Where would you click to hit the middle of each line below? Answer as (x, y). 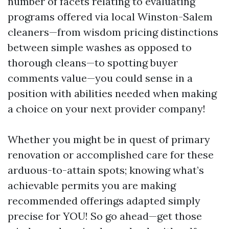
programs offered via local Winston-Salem (110, 17)
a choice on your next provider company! (107, 109)
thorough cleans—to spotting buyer (93, 63)
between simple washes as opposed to (100, 47)
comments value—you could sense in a (100, 78)
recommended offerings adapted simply (104, 201)
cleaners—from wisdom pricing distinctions (113, 32)
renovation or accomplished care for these (111, 155)
